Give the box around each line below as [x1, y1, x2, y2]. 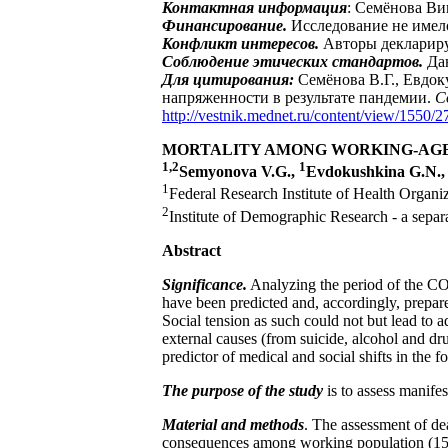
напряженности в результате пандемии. [162, 88, 435, 106]
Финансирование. [162, 16, 291, 34]
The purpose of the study [162, 381, 323, 399]
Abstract [162, 241, 221, 259]
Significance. [162, 275, 247, 293]
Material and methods [162, 415, 304, 433]
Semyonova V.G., [179, 163, 299, 181]
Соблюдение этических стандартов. [162, 52, 423, 70]
